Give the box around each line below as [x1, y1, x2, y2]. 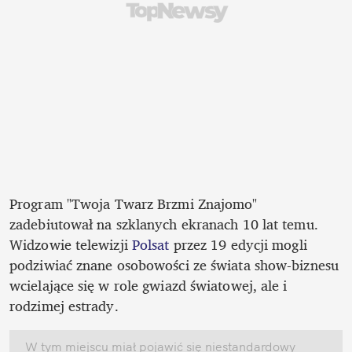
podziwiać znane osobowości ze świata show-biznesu [9, 252, 339, 277]
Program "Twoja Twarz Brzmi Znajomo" [9, 191, 258, 215]
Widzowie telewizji [9, 232, 132, 256]
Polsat [131, 232, 170, 256]
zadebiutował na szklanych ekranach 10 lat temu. [9, 211, 318, 236]
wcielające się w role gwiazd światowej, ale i [9, 273, 288, 297]
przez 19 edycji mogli [169, 232, 307, 256]
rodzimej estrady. [9, 293, 123, 317]
